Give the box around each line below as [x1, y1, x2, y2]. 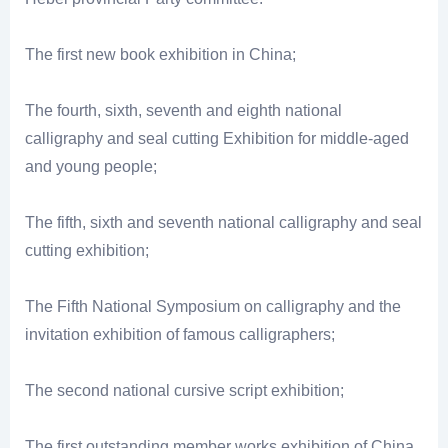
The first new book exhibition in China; [25, 46, 296, 64]
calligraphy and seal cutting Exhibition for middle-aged [25, 130, 409, 148]
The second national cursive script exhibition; [25, 382, 344, 400]
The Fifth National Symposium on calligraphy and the [25, 298, 401, 316]
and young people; [25, 158, 157, 176]
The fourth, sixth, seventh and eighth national [25, 102, 342, 120]
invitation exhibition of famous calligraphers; [25, 326, 335, 344]
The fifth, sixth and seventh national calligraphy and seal [25, 214, 422, 232]
